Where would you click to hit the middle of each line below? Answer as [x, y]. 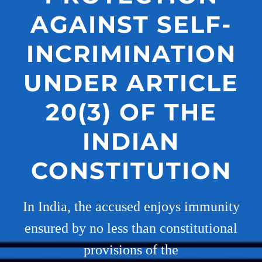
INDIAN [131, 141]
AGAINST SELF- [131, 24]
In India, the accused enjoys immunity [131, 206]
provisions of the [131, 250]
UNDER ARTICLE [131, 83]
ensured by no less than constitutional [131, 228]
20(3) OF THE [131, 112]
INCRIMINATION [131, 54]
